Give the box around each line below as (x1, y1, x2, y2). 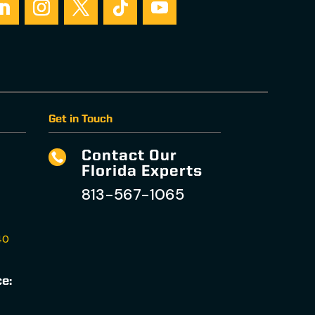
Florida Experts (82, 163, 203, 179)
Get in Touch (48, 113, 112, 125)
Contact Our (82, 148, 178, 164)
